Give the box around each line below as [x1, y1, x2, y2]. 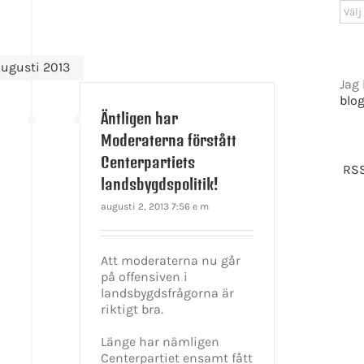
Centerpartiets [101, 152, 196, 171]
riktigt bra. [101, 301, 164, 317]
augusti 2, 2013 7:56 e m [101, 200, 210, 212]
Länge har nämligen [101, 333, 220, 349]
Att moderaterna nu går [101, 252, 241, 268]
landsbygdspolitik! [101, 174, 219, 193]
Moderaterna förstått [101, 130, 237, 149]
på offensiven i [101, 268, 188, 284]
